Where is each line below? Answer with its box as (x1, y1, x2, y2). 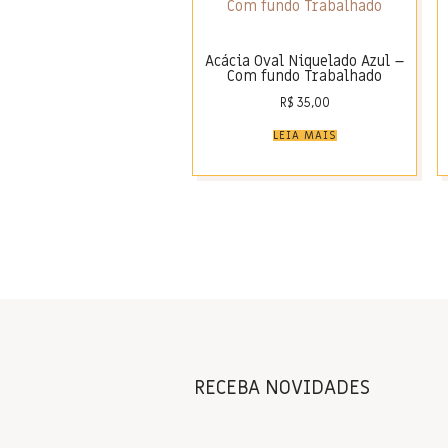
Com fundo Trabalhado (227, 66, 382, 87)
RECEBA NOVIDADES (194, 375, 370, 402)
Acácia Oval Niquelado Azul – (204, 51, 405, 72)
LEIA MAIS (272, 127, 337, 143)
